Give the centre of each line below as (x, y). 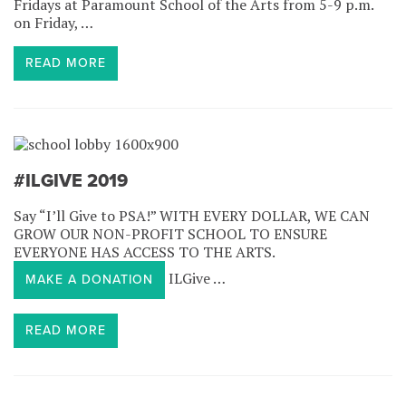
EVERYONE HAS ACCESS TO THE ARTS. (144, 252)
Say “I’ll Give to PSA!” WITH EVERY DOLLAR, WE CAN (192, 216)
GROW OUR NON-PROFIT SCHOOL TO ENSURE (170, 234)
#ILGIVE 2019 (71, 182)
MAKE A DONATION (89, 280)
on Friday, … (53, 23)
